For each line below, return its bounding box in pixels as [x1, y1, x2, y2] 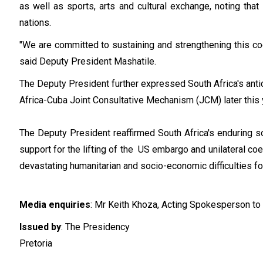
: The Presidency [60, 221, 130, 232]
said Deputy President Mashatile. [19, 56, 156, 67]
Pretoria [19, 238, 52, 249]
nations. [19, 17, 51, 28]
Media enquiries [19, 199, 90, 210]
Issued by [19, 221, 61, 232]
